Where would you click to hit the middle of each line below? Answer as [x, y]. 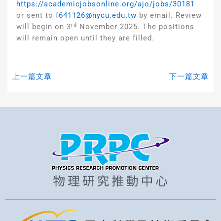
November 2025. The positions [136, 27]
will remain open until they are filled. [85, 38]
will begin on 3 [44, 27]
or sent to [36, 15]
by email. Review [169, 15]
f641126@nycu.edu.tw [96, 15]
